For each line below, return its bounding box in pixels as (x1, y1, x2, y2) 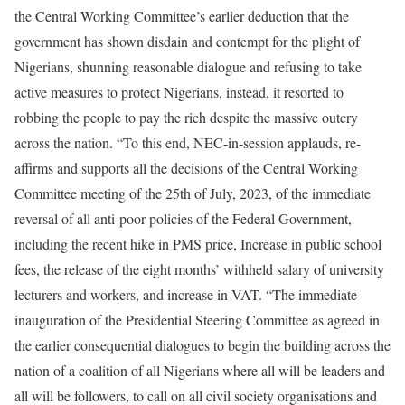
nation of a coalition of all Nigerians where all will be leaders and (14, 360, 385, 380)
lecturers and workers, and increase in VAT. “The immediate (14, 284, 357, 304)
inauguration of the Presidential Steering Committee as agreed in (14, 309, 380, 329)
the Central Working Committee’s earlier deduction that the (14, 5, 349, 25)
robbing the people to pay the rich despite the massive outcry (14, 107, 358, 127)
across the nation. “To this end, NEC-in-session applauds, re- (14, 132, 361, 152)
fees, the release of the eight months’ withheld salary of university (14, 259, 384, 278)
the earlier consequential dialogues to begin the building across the (14, 334, 391, 354)
